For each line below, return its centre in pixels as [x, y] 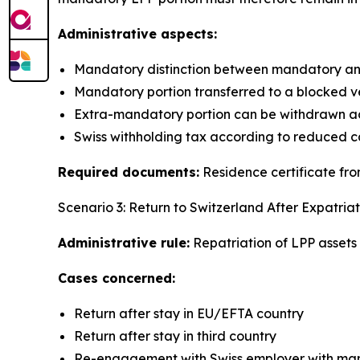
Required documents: [129, 172]
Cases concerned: [117, 278]
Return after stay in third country [175, 336]
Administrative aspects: [137, 34]
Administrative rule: [124, 243]
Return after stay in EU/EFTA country [189, 314]
